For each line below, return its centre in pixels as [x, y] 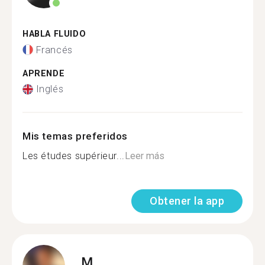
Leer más [144, 156]
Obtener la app [187, 201]
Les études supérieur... [74, 156]
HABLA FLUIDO [54, 34]
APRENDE [44, 73]
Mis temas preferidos [75, 136]
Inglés [50, 89]
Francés [54, 50]
